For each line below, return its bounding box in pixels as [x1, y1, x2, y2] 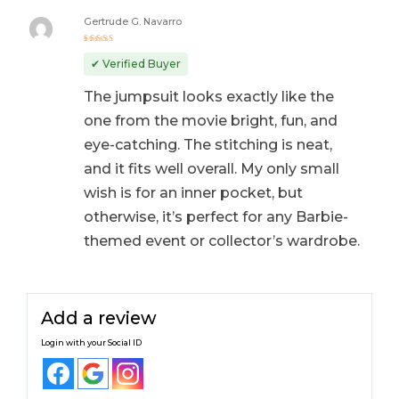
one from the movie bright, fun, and [83, 111, 338, 129]
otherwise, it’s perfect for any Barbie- [83, 208, 348, 225]
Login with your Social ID [41, 337, 142, 347]
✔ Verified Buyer [90, 56, 181, 70]
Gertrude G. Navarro [83, 16, 182, 28]
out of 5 [83, 53, 125, 63]
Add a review [41, 306, 158, 329]
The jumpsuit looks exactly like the [83, 87, 334, 105]
